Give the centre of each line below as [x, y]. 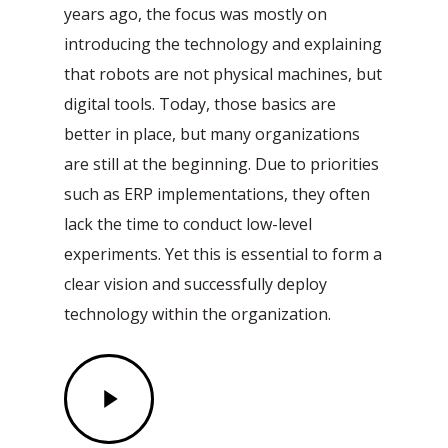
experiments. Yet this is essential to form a [223, 254]
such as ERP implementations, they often [217, 194]
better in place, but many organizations [212, 134]
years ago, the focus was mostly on [196, 14]
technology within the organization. [198, 314]
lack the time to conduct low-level [188, 224]
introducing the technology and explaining [223, 44]
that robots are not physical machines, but [223, 74]
